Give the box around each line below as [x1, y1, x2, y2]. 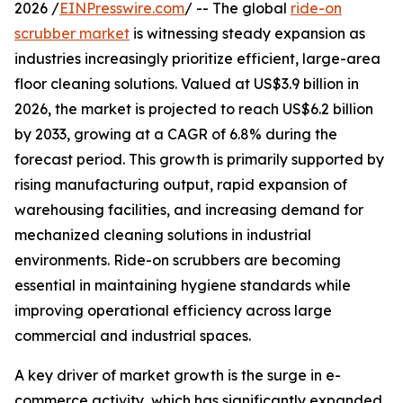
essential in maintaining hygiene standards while [14, 276, 351, 295]
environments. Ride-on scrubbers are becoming [14, 251, 341, 270]
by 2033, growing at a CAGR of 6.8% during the [14, 125, 337, 144]
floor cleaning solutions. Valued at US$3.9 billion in [14, 75, 359, 94]
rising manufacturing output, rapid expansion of [14, 175, 347, 194]
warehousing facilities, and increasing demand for [14, 201, 363, 219]
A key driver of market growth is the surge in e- [14, 366, 341, 385]
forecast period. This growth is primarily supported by [14, 150, 384, 169]
